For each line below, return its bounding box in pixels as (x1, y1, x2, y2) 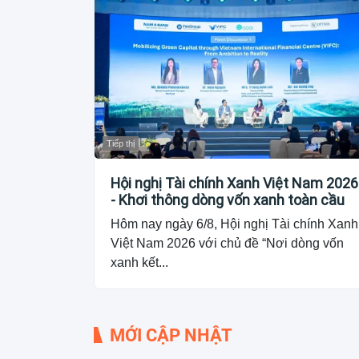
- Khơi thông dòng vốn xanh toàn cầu (111, 191, 345, 208)
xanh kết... (111, 255, 168, 269)
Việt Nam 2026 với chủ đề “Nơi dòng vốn (111, 236, 344, 250)
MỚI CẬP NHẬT (110, 325, 232, 345)
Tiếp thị (107, 138, 135, 148)
